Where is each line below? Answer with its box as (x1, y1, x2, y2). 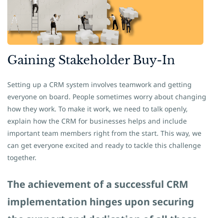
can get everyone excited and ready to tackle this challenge (7, 141, 201, 150)
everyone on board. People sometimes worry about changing (7, 92, 206, 101)
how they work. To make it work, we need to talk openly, (7, 104, 188, 113)
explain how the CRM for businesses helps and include (7, 116, 187, 126)
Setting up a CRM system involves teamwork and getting (7, 80, 192, 89)
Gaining (7, 53, 58, 67)
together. (7, 153, 36, 162)
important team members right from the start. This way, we (7, 128, 201, 138)
